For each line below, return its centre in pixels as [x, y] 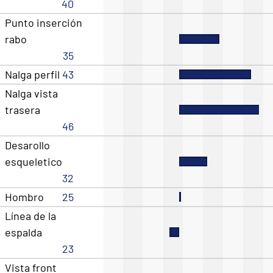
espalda [23, 232]
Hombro [24, 197]
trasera [23, 110]
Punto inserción [44, 23]
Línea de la [30, 216]
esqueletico [34, 162]
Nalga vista [31, 94]
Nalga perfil [32, 75]
